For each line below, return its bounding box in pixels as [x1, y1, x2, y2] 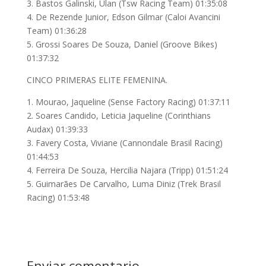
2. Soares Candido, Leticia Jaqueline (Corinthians [26, 109, 211, 121]
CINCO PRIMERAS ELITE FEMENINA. [26, 74, 167, 85]
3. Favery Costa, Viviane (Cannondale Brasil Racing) [26, 137, 223, 148]
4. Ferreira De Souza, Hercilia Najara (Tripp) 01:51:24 [26, 164, 228, 176]
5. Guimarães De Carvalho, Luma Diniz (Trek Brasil [26, 178, 221, 189]
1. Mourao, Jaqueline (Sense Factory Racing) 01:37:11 [26, 96, 230, 107]
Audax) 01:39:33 [26, 123, 88, 135]
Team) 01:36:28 [26, 24, 87, 36]
